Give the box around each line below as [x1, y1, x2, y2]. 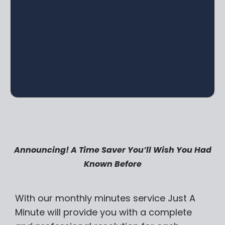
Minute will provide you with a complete [15, 206, 192, 219]
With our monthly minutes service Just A [15, 192, 195, 205]
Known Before [83, 158, 142, 170]
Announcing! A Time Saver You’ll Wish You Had [14, 144, 211, 156]
